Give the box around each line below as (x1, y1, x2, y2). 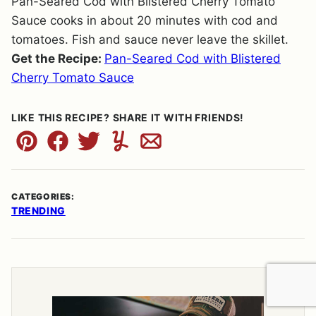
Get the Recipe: (11, 51, 104, 66)
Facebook (56, 142, 113, 157)
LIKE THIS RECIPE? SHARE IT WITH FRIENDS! (11, 111, 244, 123)
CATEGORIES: (11, 191, 75, 202)
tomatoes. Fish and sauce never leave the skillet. (11, 32, 288, 47)
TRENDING (11, 205, 66, 217)
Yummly (119, 142, 164, 157)
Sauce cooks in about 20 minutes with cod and (11, 13, 278, 28)
